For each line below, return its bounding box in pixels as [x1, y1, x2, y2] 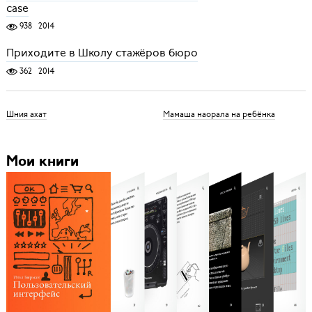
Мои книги [6, 155, 79, 170]
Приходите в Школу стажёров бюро [6, 45, 198, 61]
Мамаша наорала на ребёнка [162, 108, 275, 120]
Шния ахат [6, 108, 47, 120]
